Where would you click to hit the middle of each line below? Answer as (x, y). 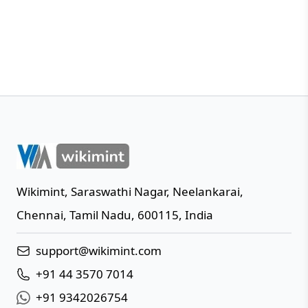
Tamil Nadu (100, 215)
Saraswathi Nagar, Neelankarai (155, 192)
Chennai (40, 215)
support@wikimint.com (99, 251)
